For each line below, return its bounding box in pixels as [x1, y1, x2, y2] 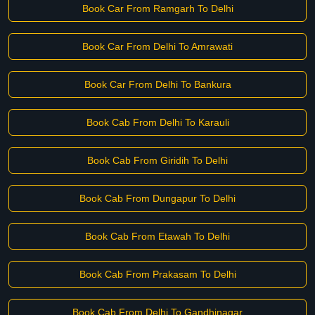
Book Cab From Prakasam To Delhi [79, 269, 236, 280]
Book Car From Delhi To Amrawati [82, 41, 233, 52]
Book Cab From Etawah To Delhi [85, 231, 230, 242]
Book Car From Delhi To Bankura [84, 79, 231, 90]
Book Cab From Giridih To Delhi [87, 155, 228, 166]
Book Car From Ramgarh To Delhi [82, 3, 233, 14]
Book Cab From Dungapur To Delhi [79, 193, 236, 204]
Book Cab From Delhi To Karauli [86, 117, 229, 128]
